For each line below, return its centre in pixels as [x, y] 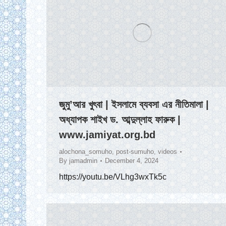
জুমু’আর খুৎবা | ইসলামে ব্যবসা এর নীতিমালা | [134, 105]
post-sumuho [135, 152]
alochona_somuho [86, 152]
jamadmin [83, 161]
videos [167, 152]
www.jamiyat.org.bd [107, 135]
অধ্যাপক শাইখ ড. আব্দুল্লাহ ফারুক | [120, 120]
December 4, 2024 [132, 161]
